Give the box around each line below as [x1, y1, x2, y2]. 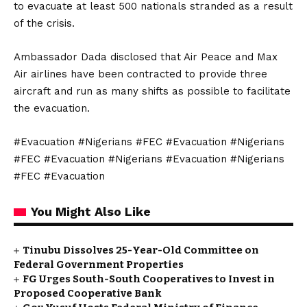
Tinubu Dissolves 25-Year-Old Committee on [23, 244, 260, 256]
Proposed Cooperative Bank [14, 287, 162, 299]
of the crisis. [14, 17, 75, 29]
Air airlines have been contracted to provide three [14, 68, 267, 80]
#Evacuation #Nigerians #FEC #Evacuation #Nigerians [14, 136, 284, 148]
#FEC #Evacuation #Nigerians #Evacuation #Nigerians [14, 153, 284, 165]
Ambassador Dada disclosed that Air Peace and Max [14, 51, 278, 63]
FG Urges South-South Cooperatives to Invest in [23, 273, 275, 285]
